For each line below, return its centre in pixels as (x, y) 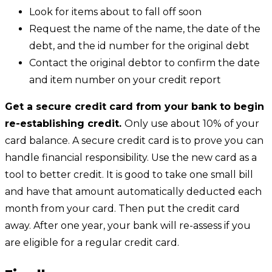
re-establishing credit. (65, 123)
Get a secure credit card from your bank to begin (134, 106)
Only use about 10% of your (192, 123)
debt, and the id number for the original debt (139, 46)
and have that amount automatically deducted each (133, 191)
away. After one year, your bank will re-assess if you (128, 225)
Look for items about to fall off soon (115, 12)
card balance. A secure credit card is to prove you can (134, 140)
